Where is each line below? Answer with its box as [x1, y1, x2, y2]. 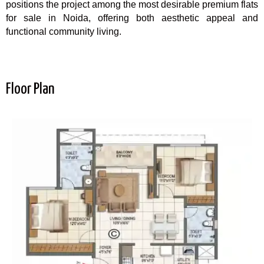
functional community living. [6, 26, 121, 37]
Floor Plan [6, 81, 55, 98]
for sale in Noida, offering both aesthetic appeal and [6, 12, 258, 23]
